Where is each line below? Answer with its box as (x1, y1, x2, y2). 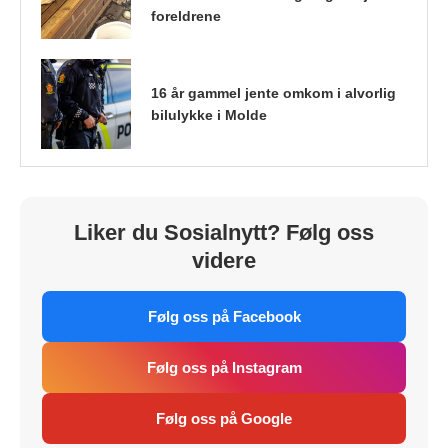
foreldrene (151, 7, 221, 24)
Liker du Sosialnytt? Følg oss (74, 219, 374, 245)
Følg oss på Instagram (146, 358, 302, 376)
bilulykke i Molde (151, 106, 267, 123)
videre (192, 247, 256, 273)
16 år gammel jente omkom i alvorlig (151, 84, 396, 101)
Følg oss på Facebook (147, 307, 301, 325)
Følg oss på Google (156, 409, 292, 427)
